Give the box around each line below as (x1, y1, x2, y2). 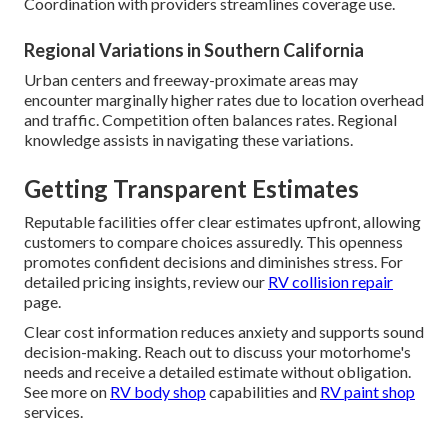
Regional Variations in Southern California (24, 39, 364, 62)
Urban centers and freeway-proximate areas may (24, 70, 358, 90)
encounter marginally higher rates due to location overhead (24, 90, 424, 110)
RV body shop (110, 382, 206, 402)
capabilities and (206, 382, 320, 402)
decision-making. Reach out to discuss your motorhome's (24, 342, 411, 362)
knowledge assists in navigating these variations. (24, 130, 353, 150)
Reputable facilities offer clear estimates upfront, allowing (24, 212, 421, 232)
